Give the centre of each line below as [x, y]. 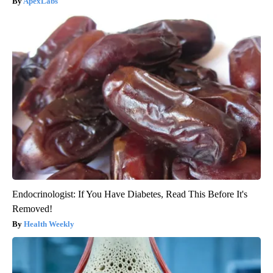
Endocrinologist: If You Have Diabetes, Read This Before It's [130, 194]
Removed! [32, 209]
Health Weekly [49, 224]
